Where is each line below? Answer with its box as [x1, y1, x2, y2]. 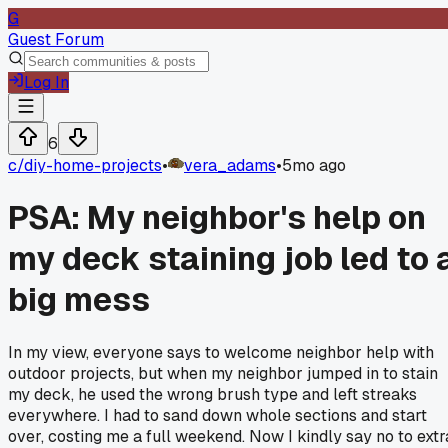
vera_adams [184, 155, 276, 176]
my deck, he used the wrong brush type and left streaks [8, 383, 417, 405]
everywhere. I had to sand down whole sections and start [8, 404, 427, 426]
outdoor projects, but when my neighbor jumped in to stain [8, 362, 438, 384]
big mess [8, 279, 150, 321]
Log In [24, 72, 69, 93]
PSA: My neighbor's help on [8, 197, 426, 239]
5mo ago [282, 155, 346, 176]
